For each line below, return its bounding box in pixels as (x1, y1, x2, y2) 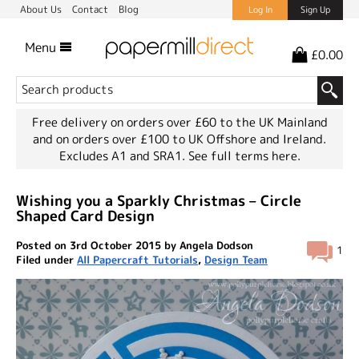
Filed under (16, 252, 77, 267)
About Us (20, 2, 64, 16)
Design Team (204, 252, 268, 267)
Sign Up (301, 3, 330, 16)
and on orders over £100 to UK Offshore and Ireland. (33, 131, 326, 147)
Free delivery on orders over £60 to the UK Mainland (31, 114, 328, 131)
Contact (72, 2, 111, 16)
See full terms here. (188, 147, 301, 164)
